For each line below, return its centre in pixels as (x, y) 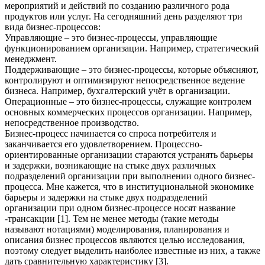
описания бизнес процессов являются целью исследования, (125, 240)
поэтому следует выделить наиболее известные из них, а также (132, 250)
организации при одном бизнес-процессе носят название (120, 208)
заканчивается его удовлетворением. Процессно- (104, 144)
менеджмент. (31, 59)
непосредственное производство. (72, 122)
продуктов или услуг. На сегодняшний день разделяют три (124, 16)
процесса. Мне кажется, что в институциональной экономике (129, 186)
